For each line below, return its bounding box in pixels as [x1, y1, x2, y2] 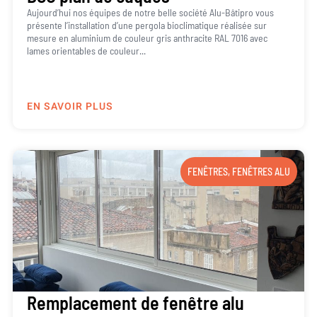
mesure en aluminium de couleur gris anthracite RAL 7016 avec [26, 32, 267, 45]
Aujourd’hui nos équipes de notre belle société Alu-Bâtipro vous [26, 6, 274, 19]
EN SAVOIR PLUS [26, 98, 113, 114]
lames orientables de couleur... [26, 45, 146, 57]
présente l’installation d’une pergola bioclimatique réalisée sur [26, 19, 267, 32]
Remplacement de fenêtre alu [26, 291, 244, 313]
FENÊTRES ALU [232, 165, 291, 178]
